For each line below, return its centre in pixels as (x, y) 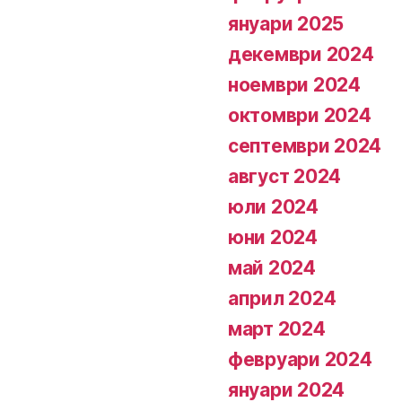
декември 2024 (301, 54)
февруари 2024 (300, 359)
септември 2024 (305, 146)
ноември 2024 (294, 85)
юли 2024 (273, 207)
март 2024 (277, 329)
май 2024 (272, 268)
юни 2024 (273, 237)
